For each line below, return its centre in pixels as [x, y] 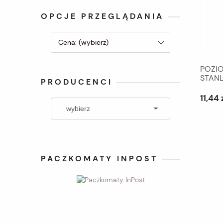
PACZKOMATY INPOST [99, 159]
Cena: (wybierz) [83, 42]
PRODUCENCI [77, 82]
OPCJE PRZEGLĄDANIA [102, 16]
